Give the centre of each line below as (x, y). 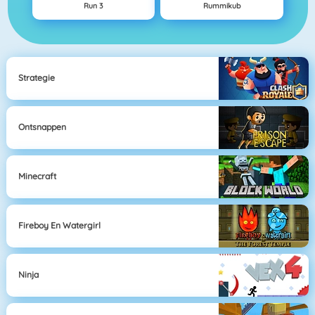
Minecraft (38, 176)
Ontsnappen (43, 127)
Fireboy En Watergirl (60, 226)
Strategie (37, 78)
